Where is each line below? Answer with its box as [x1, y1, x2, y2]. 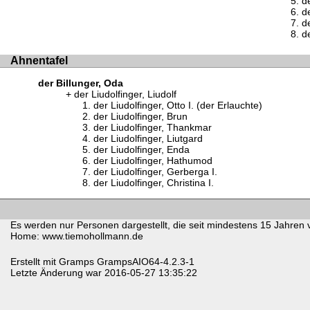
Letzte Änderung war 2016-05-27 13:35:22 [10, 267, 197, 279]
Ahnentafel [10, 54, 68, 66]
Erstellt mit [10, 256, 59, 268]
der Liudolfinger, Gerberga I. [93, 166, 217, 178]
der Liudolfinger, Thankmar [93, 122, 212, 134]
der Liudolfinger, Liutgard [93, 133, 203, 145]
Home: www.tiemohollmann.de [10, 230, 143, 241]
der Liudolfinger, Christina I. [93, 177, 214, 189]
